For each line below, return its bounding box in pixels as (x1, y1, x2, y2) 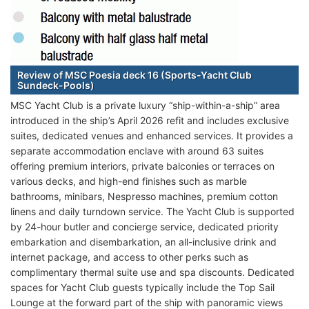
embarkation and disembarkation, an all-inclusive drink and (10, 235, 277, 248)
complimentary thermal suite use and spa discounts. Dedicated (10, 266, 295, 278)
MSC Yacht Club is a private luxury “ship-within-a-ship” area (10, 99, 280, 111)
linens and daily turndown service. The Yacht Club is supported (10, 205, 295, 217)
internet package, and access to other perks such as (10, 250, 248, 263)
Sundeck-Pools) (17, 79, 94, 91)
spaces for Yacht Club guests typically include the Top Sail (10, 281, 275, 293)
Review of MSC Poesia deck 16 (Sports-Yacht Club (17, 68, 252, 81)
